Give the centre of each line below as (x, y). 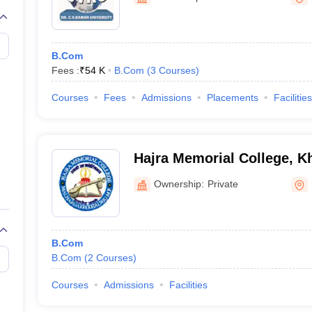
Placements (232, 97)
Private (223, 184)
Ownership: (179, 184)
